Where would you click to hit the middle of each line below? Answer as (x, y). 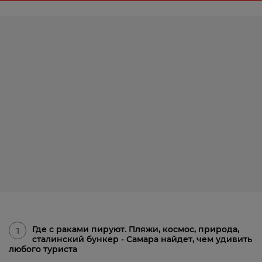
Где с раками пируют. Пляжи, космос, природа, (136, 229)
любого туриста (43, 249)
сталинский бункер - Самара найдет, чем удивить (142, 239)
